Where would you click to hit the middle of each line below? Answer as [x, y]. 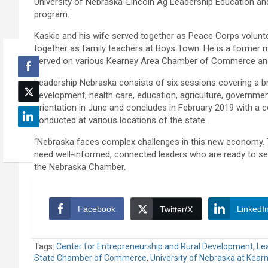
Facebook [97, 209]
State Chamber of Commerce [90, 258]
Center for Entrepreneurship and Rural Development [155, 247]
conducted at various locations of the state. [121, 121]
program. [52, 15]
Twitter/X [176, 210]
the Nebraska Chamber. [80, 167]
